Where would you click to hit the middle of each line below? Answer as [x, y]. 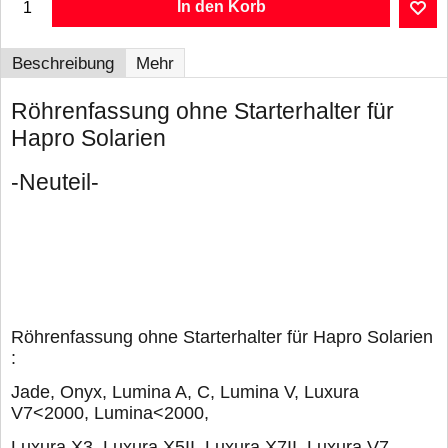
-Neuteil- [55, 181]
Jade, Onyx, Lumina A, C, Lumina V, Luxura [185, 391]
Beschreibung [63, 63]
